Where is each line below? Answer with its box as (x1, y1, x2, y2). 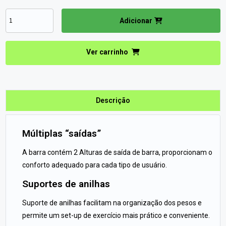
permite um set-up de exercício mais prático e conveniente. (22, 211, 210, 219)
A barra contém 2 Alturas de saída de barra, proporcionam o (22, 148, 213, 156)
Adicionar (119, 17, 152, 25)
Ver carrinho (86, 48, 130, 56)
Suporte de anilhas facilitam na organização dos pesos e (22, 199, 202, 207)
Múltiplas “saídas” (30, 128, 101, 139)
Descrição (96, 96, 130, 104)
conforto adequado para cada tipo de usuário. (22, 161, 167, 169)
